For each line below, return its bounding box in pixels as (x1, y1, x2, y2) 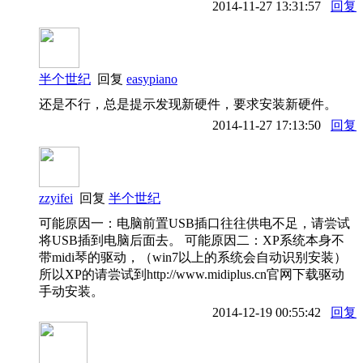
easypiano (126, 71, 177, 86)
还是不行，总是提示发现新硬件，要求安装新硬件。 (39, 96, 337, 111)
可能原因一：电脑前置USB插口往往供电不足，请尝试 (39, 216, 350, 230)
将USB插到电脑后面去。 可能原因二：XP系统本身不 (39, 233, 344, 247)
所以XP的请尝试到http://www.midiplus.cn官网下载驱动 (39, 267, 344, 281)
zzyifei (39, 190, 73, 205)
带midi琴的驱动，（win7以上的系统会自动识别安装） (39, 250, 347, 264)
